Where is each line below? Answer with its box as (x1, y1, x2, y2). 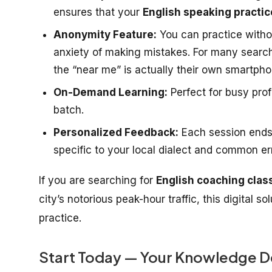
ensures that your (53, 6, 143, 18)
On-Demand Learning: (53, 86, 168, 98)
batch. (53, 104, 84, 116)
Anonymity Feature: (53, 29, 157, 41)
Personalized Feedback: (53, 126, 178, 138)
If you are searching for (39, 174, 156, 186)
